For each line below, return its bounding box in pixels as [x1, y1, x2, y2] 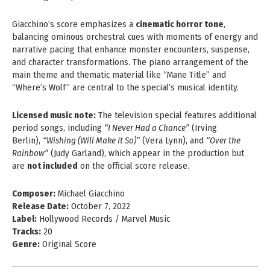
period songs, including [12, 122, 104, 133]
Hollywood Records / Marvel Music [37, 213, 170, 224]
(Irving [189, 122, 217, 133]
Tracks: [12, 225, 41, 237]
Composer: [12, 187, 55, 199]
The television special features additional [96, 109, 257, 121]
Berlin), [12, 134, 43, 146]
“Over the [206, 134, 240, 146]
